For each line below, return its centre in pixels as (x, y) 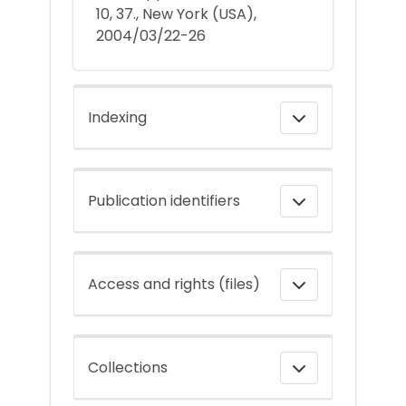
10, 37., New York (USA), (176, 14)
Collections (128, 367)
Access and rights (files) (174, 284)
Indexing (117, 117)
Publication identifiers (164, 200)
